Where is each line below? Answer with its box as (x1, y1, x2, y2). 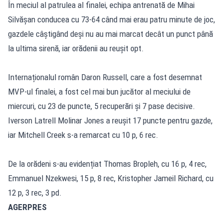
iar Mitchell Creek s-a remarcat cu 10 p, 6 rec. (8, 129, 158, 140)
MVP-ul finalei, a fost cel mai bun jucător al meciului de (8, 86, 191, 97)
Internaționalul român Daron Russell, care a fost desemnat (8, 72, 202, 82)
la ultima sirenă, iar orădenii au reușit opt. (8, 43, 144, 53)
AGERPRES (8, 202, 47, 212)
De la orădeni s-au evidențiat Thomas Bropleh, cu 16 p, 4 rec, (8, 158, 207, 169)
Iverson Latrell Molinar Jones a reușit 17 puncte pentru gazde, (8, 115, 213, 125)
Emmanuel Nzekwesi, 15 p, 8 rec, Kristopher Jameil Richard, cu (8, 173, 214, 183)
